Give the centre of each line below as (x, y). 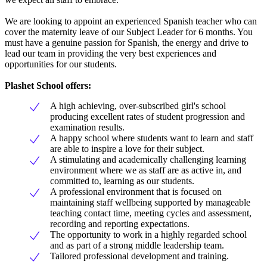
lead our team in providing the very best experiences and (111, 54)
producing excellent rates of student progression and (148, 117)
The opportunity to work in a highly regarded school (148, 235)
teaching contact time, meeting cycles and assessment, (151, 213)
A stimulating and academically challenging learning (148, 160)
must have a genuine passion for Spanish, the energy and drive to (127, 43)
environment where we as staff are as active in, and (146, 170)
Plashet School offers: (48, 86)
